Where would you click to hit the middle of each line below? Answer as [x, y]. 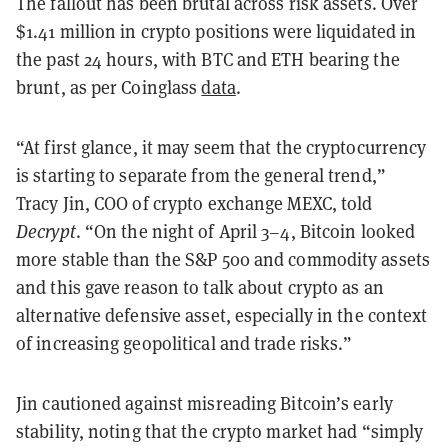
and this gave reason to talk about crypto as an [200, 287]
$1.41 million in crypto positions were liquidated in [216, 31]
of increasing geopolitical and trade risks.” [184, 343]
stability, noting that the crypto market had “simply [220, 431]
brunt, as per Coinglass [109, 87]
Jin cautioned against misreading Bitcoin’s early [204, 403]
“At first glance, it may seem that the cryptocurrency [221, 147]
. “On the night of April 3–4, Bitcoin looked [245, 231]
